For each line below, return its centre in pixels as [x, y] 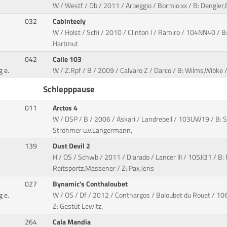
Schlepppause [69, 89]
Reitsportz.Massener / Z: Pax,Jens [104, 168]
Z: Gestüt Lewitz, [78, 206]
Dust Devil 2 [72, 146]
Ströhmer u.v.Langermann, [93, 130]
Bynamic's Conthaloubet [91, 184]
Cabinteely [70, 22]
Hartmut [66, 44]
